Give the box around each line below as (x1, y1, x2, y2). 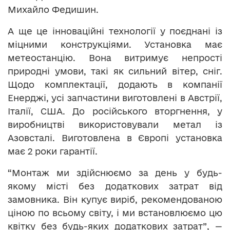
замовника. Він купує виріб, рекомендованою (8, 195, 222, 205)
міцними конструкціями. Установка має (8, 40, 222, 50)
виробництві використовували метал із (8, 120, 222, 130)
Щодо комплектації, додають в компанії (8, 80, 222, 90)
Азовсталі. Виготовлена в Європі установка (8, 133, 222, 143)
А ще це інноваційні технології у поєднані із (8, 26, 222, 36)
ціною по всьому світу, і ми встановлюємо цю (8, 208, 222, 218)
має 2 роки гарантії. (8, 146, 98, 157)
